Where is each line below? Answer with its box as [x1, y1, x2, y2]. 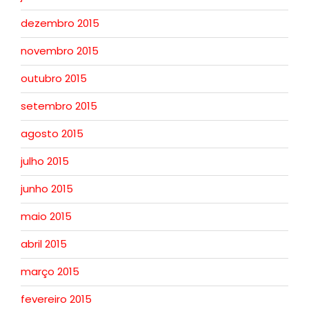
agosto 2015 [21, 126, 83, 141]
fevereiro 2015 [21, 292, 92, 307]
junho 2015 [21, 181, 73, 197]
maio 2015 [21, 209, 72, 224]
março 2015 [21, 264, 79, 279]
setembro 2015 [21, 99, 97, 114]
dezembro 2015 [21, 16, 99, 31]
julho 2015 [21, 154, 69, 169]
